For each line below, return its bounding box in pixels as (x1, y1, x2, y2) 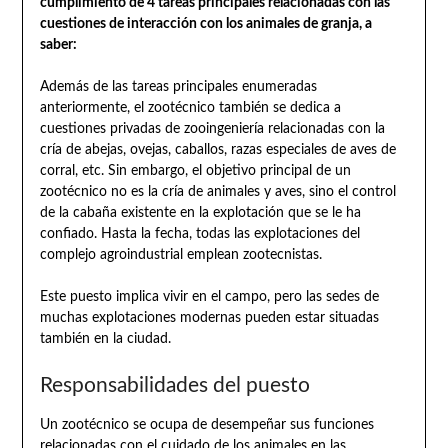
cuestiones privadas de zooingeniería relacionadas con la (39, 121, 385, 136)
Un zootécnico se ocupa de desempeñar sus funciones (39, 417, 374, 432)
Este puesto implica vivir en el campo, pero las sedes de (39, 289, 379, 304)
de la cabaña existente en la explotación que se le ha (39, 205, 361, 220)
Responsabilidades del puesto (39, 374, 310, 396)
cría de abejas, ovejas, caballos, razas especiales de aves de (39, 142, 396, 157)
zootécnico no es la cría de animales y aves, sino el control (39, 184, 396, 199)
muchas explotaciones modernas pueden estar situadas (39, 310, 379, 325)
